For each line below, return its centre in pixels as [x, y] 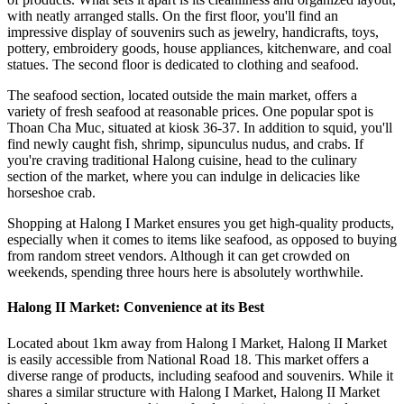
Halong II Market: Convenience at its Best [136, 308]
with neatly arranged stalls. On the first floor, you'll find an [173, 16]
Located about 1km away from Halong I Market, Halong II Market [197, 343]
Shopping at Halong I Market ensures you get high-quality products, [201, 224]
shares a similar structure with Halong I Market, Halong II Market [193, 391]
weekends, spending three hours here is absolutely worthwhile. [185, 272]
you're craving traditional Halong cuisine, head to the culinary [182, 161]
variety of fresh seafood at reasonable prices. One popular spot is [190, 112]
